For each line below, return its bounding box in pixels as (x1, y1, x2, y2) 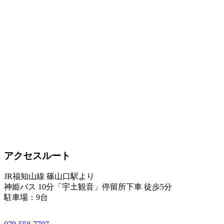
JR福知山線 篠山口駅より (4, 172, 94, 181)
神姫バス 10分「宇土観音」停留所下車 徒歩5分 (4, 182, 172, 191)
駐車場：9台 (4, 193, 48, 202)
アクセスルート (4, 150, 70, 161)
